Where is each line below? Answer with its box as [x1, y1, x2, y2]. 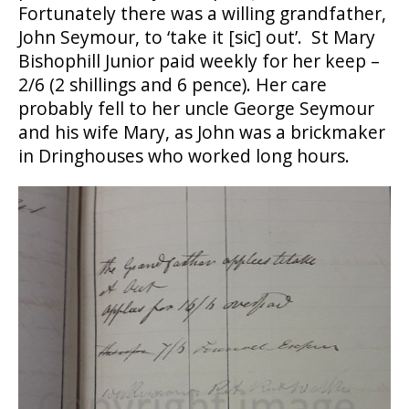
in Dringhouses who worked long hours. [18, 143, 354, 168]
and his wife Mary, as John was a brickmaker [18, 120, 385, 144]
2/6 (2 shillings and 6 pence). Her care [18, 72, 327, 97]
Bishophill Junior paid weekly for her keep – [18, 48, 380, 73]
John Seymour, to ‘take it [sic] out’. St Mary [18, 25, 375, 49]
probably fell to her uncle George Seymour [18, 96, 374, 121]
